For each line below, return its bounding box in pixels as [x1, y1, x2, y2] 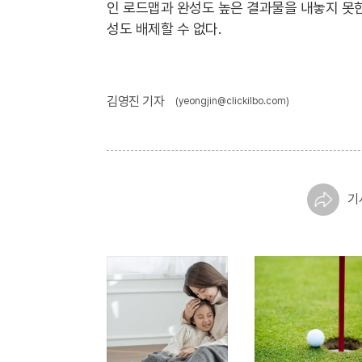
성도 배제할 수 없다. [107, 20, 221, 37]
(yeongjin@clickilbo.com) [175, 95, 289, 107]
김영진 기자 [107, 93, 164, 109]
